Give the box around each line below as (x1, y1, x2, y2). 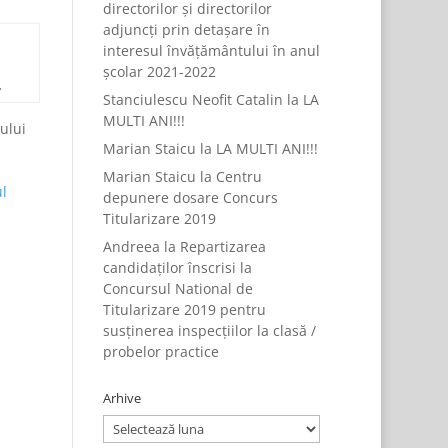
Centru (215, 167, 262, 186)
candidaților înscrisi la (102, 258, 252, 277)
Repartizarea (179, 237, 266, 256)
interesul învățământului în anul (102, 41, 320, 60)
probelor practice (102, 342, 219, 361)
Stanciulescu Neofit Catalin (102, 90, 283, 109)
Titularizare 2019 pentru (102, 300, 266, 319)
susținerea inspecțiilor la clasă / (102, 321, 316, 340)
